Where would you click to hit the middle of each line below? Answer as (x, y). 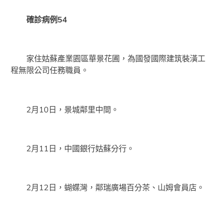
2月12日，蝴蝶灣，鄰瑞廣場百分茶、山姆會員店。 (108, 188)
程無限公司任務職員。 (50, 70)
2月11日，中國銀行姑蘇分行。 (73, 149)
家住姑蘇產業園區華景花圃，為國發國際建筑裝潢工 (108, 59)
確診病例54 (47, 20)
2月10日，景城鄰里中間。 (65, 109)
